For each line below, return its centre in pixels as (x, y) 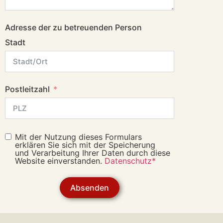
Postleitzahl (27, 89)
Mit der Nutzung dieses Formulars (78, 137)
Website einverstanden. (60, 161)
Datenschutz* (130, 161)
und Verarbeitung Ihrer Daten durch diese (93, 153)
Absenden (89, 187)
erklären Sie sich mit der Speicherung (85, 145)
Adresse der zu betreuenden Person (73, 27)
